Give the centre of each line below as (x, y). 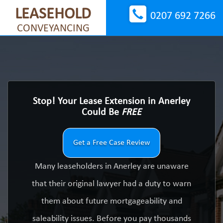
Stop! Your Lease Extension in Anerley (111, 102)
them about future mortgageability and (111, 201)
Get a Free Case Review (111, 143)
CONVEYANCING (53, 29)
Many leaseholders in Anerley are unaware (111, 167)
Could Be (102, 112)
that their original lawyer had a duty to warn (111, 184)
